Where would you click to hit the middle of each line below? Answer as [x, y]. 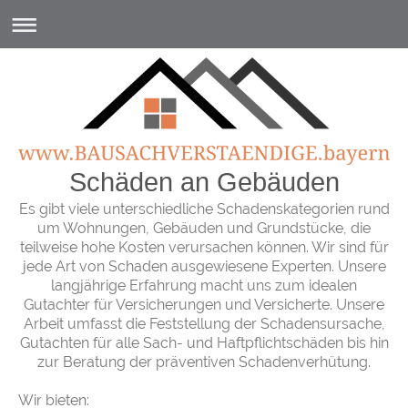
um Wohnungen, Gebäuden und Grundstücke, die [204, 229]
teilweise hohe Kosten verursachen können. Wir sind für [204, 248]
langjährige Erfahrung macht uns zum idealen [204, 286]
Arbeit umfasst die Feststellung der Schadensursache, [204, 324]
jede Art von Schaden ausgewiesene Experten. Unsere [204, 267]
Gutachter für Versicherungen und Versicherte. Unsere [204, 305]
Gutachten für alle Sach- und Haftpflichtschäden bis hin [204, 343]
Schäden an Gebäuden [204, 183]
